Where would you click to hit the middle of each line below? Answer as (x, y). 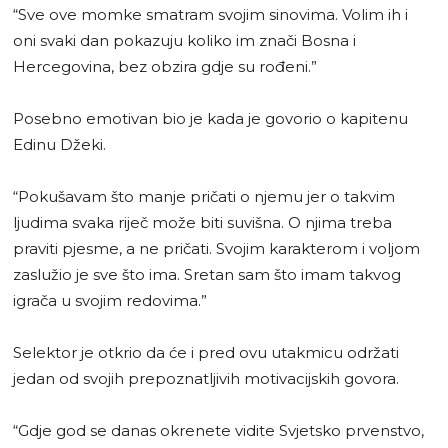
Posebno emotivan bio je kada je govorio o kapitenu (210, 118)
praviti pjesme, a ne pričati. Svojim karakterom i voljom (216, 248)
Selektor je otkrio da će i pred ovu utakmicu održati (206, 352)
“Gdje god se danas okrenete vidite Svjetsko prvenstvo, (218, 430)
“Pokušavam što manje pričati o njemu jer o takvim (204, 196)
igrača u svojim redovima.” (110, 300)
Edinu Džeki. (59, 144)
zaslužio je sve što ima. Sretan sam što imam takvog (207, 274)
